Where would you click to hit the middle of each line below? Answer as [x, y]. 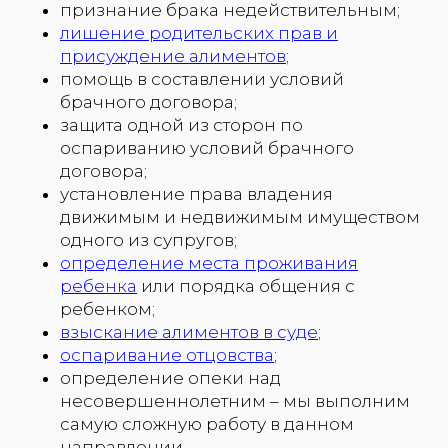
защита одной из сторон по [181, 124]
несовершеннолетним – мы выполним [235, 400]
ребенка [98, 285]
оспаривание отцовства [167, 354]
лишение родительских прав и [199, 32]
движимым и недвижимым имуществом [240, 216]
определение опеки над [170, 377]
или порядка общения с [246, 285]
